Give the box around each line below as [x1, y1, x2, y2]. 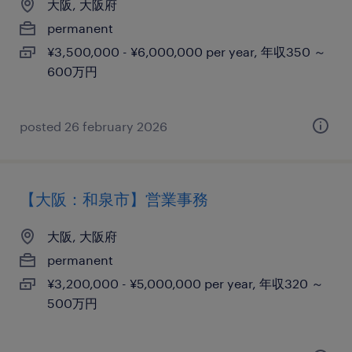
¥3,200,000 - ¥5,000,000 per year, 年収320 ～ [47, 276, 324, 291]
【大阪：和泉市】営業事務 [20, 189, 208, 208]
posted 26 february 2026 [20, 119, 167, 134]
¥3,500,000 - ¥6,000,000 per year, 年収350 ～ [47, 44, 326, 59]
